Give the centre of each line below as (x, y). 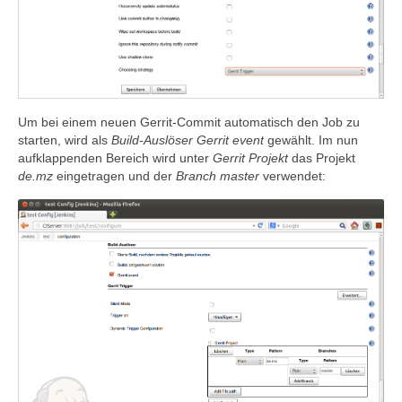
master (240, 176)
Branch (196, 176)
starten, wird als (65, 140)
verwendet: (293, 176)
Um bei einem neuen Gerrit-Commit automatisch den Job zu (189, 122)
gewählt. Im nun (311, 140)
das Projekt (322, 158)
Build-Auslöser (152, 140)
